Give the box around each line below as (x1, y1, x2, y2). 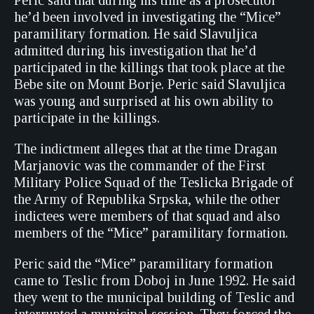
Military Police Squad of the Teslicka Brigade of (14, 175, 294, 190)
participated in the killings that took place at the (14, 60, 285, 75)
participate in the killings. (14, 110, 160, 125)
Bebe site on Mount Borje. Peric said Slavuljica (14, 76, 285, 92)
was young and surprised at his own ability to (14, 93, 273, 109)
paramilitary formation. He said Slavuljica (14, 26, 257, 41)
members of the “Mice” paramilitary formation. (14, 225, 288, 240)
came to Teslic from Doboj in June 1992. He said (14, 273, 295, 288)
